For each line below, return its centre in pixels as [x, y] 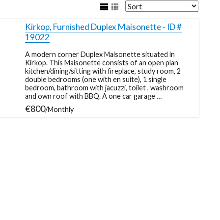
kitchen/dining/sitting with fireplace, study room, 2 [103, 71]
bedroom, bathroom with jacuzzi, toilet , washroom [105, 87]
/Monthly [60, 109]
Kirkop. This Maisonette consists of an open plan [102, 62]
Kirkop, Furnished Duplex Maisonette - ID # [104, 27]
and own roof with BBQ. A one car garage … [94, 96]
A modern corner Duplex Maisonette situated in [100, 54]
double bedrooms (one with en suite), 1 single [96, 79]
